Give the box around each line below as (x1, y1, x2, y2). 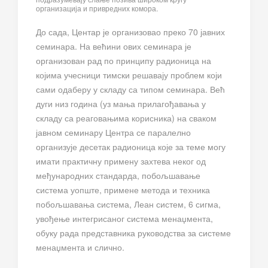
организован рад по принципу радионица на (36, 54, 211, 66)
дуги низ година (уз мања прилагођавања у (36, 97, 206, 109)
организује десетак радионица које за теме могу (36, 140, 226, 153)
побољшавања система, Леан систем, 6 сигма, (36, 197, 221, 210)
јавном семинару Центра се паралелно (36, 126, 191, 138)
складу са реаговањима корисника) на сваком (36, 111, 217, 124)
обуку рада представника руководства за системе (36, 226, 231, 239)
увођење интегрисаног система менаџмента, (36, 212, 213, 224)
